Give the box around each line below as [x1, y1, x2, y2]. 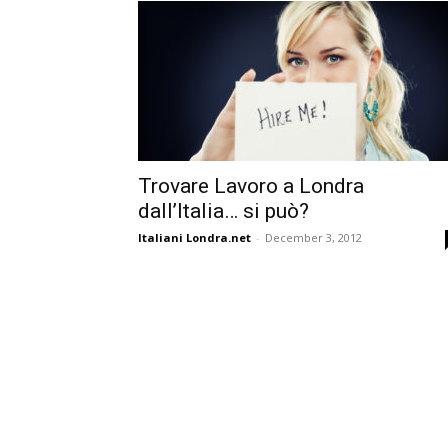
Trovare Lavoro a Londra [138, 174, 364, 198]
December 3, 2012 [265, 230, 362, 245]
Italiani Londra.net [138, 230, 251, 245]
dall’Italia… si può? [138, 199, 309, 223]
